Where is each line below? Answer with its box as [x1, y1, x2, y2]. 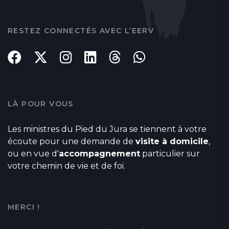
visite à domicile [135, 136, 209, 146]
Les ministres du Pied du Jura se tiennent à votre [8, 124, 207, 134]
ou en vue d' [8, 148, 59, 158]
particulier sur [140, 148, 200, 158]
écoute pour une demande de [8, 136, 135, 146]
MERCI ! [8, 202, 40, 212]
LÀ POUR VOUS [8, 99, 74, 108]
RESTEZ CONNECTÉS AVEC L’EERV [8, 26, 154, 35]
